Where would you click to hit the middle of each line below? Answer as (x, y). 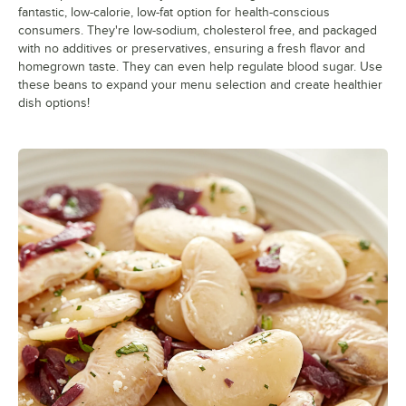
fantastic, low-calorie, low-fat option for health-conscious (174, 12)
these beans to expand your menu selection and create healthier (200, 84)
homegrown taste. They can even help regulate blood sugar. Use (200, 66)
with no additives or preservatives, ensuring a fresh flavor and (192, 48)
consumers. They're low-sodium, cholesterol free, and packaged (198, 30)
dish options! (54, 102)
